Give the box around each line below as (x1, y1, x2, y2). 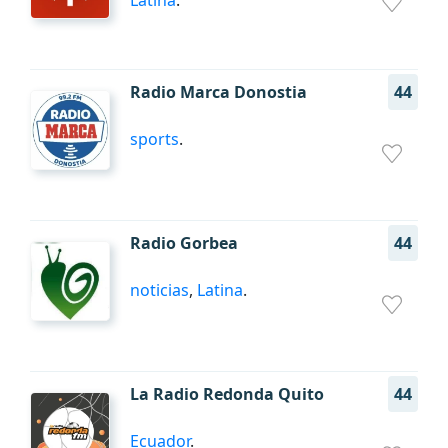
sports (130, 128, 179, 150)
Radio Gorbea (130, 232, 238, 254)
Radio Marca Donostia (130, 81, 307, 103)
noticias (130, 279, 189, 301)
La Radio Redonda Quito (130, 383, 324, 405)
